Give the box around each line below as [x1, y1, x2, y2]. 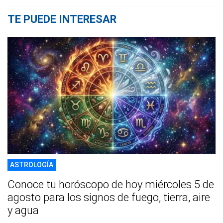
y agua [7, 204, 39, 217]
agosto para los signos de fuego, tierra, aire [7, 191, 210, 204]
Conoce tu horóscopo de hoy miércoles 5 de [7, 178, 214, 191]
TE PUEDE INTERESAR [7, 12, 116, 25]
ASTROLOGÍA [10, 160, 53, 169]
